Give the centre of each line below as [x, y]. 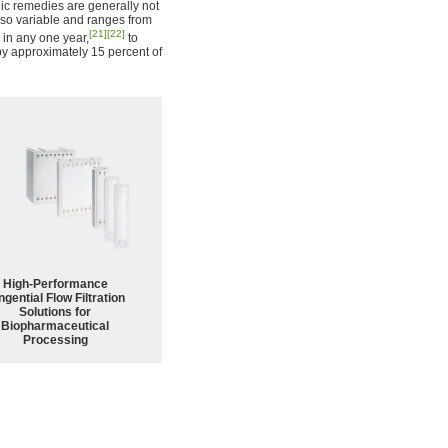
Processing [55, 339]
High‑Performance [55, 283]
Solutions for [55, 311]
